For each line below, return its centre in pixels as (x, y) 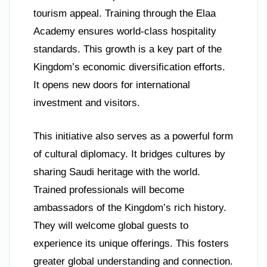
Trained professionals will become (109, 190)
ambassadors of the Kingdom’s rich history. (130, 207)
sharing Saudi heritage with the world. (117, 172)
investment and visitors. (87, 103)
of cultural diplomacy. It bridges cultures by (129, 154)
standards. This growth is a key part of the (128, 49)
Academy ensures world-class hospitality (125, 32)
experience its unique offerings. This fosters (131, 243)
